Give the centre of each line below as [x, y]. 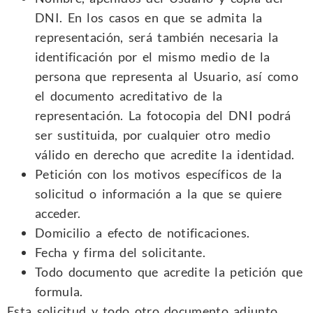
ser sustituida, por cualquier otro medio [153, 135]
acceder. [58, 213]
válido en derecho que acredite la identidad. [165, 155]
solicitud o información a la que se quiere [159, 194]
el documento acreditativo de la [129, 96]
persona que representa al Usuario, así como [167, 77]
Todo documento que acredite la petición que [169, 272]
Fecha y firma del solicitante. [120, 253]
